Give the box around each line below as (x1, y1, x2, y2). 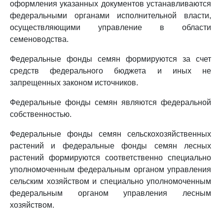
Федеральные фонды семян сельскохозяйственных (10, 130, 211, 138)
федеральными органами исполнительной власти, (10, 11, 211, 20)
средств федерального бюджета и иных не (10, 67, 211, 75)
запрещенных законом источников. (10, 78, 138, 87)
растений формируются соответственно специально (10, 153, 211, 162)
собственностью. (10, 110, 72, 118)
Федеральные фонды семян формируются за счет (10, 55, 211, 63)
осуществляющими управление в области (10, 23, 211, 32)
